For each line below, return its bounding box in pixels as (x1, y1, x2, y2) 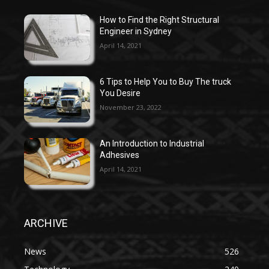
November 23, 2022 (100, 103, 162, 112)
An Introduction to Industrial (100, 139, 205, 149)
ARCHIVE (24, 216, 68, 229)
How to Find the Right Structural (100, 14, 220, 25)
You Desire (100, 88, 141, 98)
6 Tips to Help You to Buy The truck (100, 77, 232, 87)
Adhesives (100, 150, 140, 160)
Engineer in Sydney (100, 26, 172, 36)
